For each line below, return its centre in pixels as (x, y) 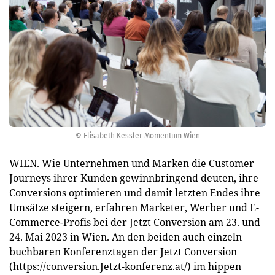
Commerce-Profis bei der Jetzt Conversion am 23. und (135, 222)
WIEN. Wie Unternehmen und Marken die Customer (132, 163)
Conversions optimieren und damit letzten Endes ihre (135, 193)
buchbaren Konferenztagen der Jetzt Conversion (123, 252)
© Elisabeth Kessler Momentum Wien (137, 136)
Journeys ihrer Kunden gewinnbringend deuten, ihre (134, 178)
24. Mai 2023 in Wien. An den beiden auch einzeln (126, 237)
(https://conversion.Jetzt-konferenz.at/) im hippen (125, 266)
